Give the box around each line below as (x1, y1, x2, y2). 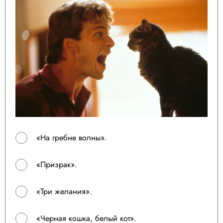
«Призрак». (36, 158, 77, 170)
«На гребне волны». (36, 131, 107, 143)
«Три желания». (36, 185, 92, 197)
